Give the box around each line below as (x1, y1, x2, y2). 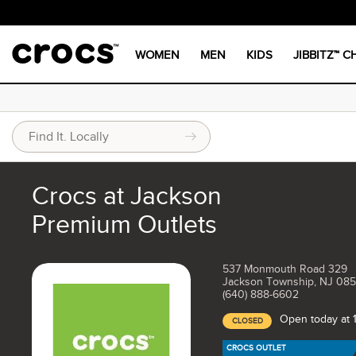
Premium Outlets (32, 211, 217, 238)
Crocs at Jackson (32, 182, 222, 210)
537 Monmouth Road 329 (222, 263, 347, 275)
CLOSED (231, 316, 263, 325)
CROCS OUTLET (226, 343, 286, 352)
